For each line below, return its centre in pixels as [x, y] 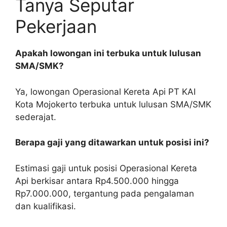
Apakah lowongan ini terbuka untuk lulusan [108, 53]
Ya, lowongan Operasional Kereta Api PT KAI [105, 91]
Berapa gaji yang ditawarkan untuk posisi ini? [112, 143]
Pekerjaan [56, 27]
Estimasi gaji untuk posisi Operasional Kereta [106, 168]
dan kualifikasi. [46, 206]
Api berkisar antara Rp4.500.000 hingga [97, 181]
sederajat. [36, 117]
